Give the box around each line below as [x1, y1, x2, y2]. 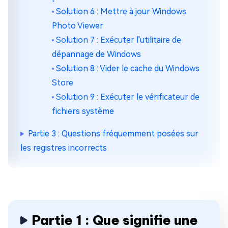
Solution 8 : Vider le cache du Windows [56, 64, 199, 74]
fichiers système [52, 106, 114, 117]
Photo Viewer [52, 21, 103, 31]
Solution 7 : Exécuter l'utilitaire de [56, 35, 181, 45]
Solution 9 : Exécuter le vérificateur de [56, 92, 199, 102]
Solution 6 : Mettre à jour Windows [56, 7, 186, 17]
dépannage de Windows [52, 49, 141, 60]
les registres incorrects [20, 143, 107, 153]
